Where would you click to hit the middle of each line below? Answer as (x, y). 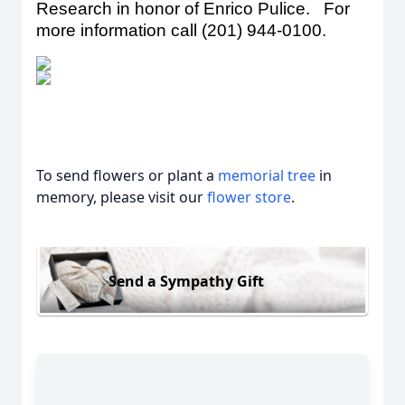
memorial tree (267, 175)
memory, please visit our (122, 197)
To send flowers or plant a (127, 175)
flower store (249, 197)
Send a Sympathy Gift (186, 281)
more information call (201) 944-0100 (179, 30)
